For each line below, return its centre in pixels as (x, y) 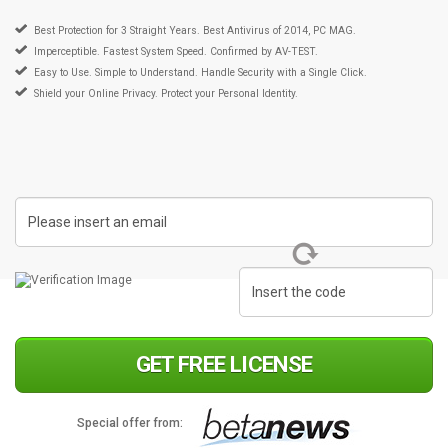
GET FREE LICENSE (224, 364)
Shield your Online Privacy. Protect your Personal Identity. (166, 93)
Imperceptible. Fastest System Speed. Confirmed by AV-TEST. (176, 51)
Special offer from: (131, 422)
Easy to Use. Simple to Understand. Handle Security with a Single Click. (200, 72)
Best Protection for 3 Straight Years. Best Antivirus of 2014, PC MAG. (195, 30)
